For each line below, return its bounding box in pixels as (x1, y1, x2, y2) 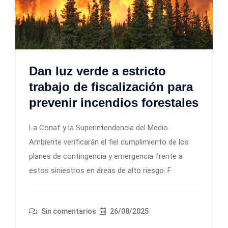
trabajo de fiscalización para (29, 80, 193, 94)
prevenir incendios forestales (29, 96, 198, 110)
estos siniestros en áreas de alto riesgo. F (29, 166, 172, 176)
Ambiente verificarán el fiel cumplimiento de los (29, 137, 189, 147)
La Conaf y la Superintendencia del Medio (29, 123, 168, 133)
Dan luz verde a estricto (29, 64, 166, 78)
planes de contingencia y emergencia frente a (29, 152, 183, 161)
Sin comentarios (40, 207, 96, 216)
